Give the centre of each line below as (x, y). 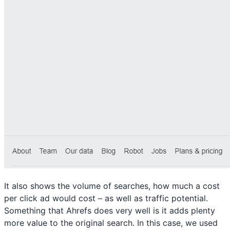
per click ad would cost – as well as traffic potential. (106, 198)
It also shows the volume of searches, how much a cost (112, 186)
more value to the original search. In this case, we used (111, 223)
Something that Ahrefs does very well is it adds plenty (110, 210)
